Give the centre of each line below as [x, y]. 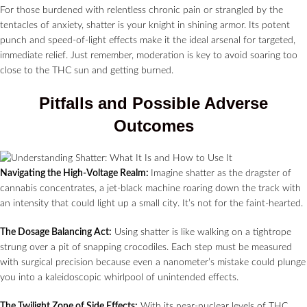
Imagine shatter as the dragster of [221, 174]
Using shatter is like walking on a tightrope [201, 233]
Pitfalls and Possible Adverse [153, 103]
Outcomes [153, 126]
